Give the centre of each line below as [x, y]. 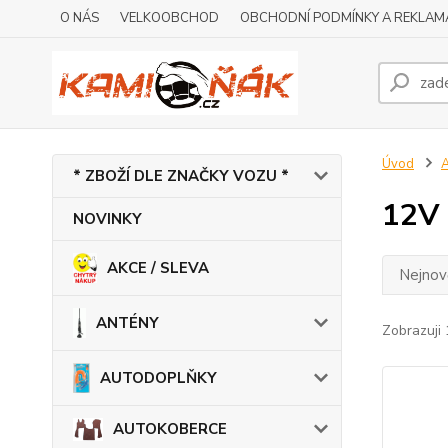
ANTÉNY [127, 323]
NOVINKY [107, 219]
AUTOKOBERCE [170, 429]
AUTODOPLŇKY [159, 378]
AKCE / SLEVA [158, 268]
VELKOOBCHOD [169, 18]
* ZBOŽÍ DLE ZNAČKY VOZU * [181, 176]
